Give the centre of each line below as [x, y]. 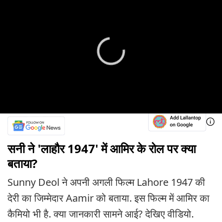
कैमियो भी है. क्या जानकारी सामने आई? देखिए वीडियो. [101, 214]
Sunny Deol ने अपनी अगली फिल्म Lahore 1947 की [106, 182]
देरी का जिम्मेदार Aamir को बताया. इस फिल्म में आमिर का [109, 198]
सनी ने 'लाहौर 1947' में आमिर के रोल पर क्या [102, 149]
